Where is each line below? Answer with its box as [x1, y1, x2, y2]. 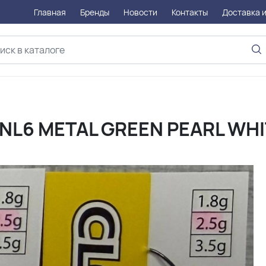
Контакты [172, 6, 208, 18]
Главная [34, 6, 66, 18]
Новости [123, 6, 158, 18]
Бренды [80, 6, 110, 18]
